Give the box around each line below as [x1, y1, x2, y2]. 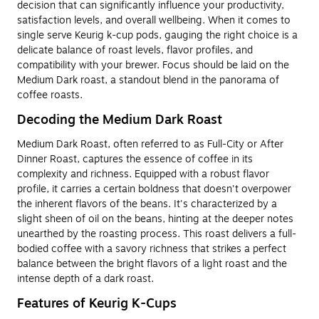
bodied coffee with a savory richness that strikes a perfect [17, 241, 286, 256]
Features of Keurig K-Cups [17, 293, 177, 313]
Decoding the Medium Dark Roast [17, 109, 222, 130]
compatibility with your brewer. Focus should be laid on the [17, 57, 289, 73]
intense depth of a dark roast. [17, 271, 154, 286]
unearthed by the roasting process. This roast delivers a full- [17, 226, 296, 241]
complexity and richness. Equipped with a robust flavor [17, 166, 269, 182]
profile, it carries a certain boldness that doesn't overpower [17, 181, 291, 197]
